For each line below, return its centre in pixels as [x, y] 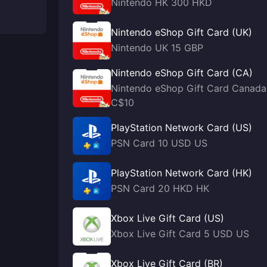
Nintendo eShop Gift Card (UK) [181, 32]
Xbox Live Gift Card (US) [167, 218]
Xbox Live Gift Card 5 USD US [180, 234]
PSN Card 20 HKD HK [160, 188]
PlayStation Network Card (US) [181, 128]
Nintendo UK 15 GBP [157, 48]
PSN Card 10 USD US [159, 143]
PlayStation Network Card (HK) [181, 173]
